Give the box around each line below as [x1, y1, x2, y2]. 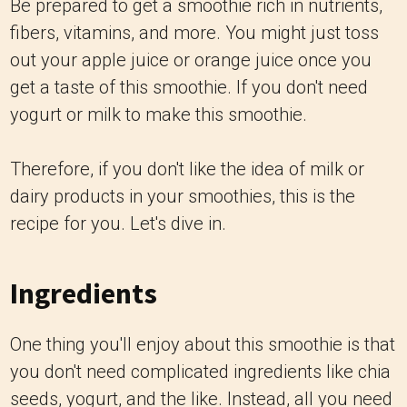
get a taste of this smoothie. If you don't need [10, 76, 368, 98]
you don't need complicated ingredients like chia [10, 361, 391, 382]
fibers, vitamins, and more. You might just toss [10, 22, 379, 44]
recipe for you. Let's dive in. [10, 213, 226, 234]
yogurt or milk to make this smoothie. [10, 104, 307, 125]
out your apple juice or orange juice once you [10, 49, 372, 71]
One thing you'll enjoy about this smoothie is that [10, 333, 395, 355]
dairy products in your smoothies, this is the [10, 185, 355, 207]
